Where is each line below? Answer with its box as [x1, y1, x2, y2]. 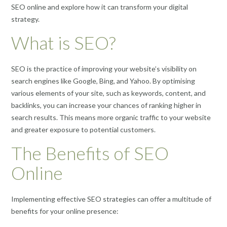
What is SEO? [11, 31, 116, 54]
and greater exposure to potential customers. [11, 125, 156, 134]
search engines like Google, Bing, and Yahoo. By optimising [11, 76, 195, 85]
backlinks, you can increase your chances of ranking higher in [11, 100, 201, 109]
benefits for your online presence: [11, 206, 119, 215]
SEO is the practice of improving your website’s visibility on [11, 64, 197, 73]
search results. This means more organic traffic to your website [11, 112, 211, 122]
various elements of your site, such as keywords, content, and [11, 88, 206, 97]
